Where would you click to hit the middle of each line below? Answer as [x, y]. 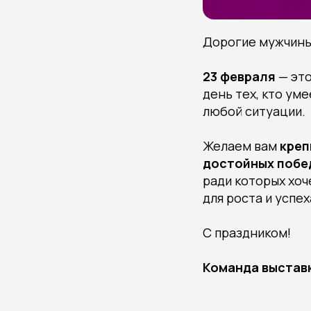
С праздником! [247, 233]
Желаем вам [240, 146]
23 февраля [239, 76]
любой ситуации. [254, 111]
